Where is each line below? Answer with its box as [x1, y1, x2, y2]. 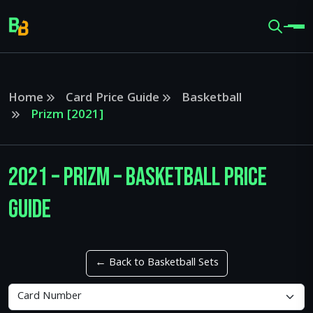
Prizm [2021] [31, 105, 103, 126]
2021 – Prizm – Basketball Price [8, 163, 267, 193]
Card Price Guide [66, 89, 159, 109]
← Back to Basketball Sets [94, 254, 219, 272]
